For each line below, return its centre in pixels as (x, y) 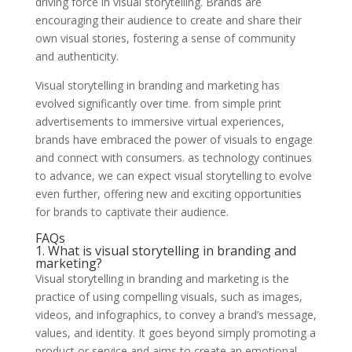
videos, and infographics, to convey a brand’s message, (176, 314)
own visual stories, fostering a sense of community (165, 38)
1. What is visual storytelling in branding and (165, 250)
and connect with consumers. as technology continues (173, 157)
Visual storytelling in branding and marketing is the (162, 278)
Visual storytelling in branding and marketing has (157, 85)
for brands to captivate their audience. (132, 211)
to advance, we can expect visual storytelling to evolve (173, 175)
